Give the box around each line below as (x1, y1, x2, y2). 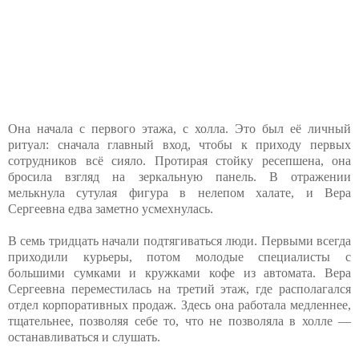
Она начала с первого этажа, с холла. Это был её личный (8, 121, 351, 135)
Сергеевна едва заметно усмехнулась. (8, 201, 213, 216)
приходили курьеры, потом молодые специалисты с (8, 249, 351, 264)
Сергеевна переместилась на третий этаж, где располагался (8, 281, 351, 296)
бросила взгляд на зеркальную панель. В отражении (8, 169, 351, 184)
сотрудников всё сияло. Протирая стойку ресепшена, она (8, 153, 351, 167)
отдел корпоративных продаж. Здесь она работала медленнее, (8, 297, 351, 312)
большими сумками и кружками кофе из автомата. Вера (8, 265, 351, 280)
